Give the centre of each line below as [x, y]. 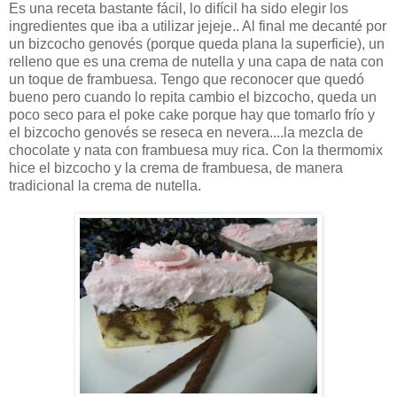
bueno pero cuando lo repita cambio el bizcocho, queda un [193, 97]
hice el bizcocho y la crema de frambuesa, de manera [176, 168]
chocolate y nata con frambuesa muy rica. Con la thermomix [196, 151]
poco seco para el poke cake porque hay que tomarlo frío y [192, 115]
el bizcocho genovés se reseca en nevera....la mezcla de [186, 133]
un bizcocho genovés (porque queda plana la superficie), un [197, 44]
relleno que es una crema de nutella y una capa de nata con [196, 62]
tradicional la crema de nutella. [105, 186]
